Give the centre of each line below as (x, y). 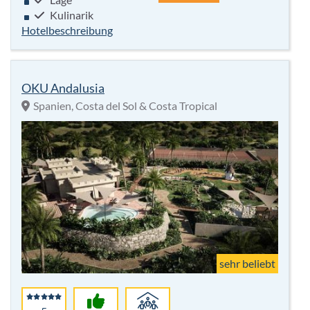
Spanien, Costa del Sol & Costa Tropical (125, 106)
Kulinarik (71, 15)
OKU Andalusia (63, 88)
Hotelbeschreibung (67, 30)
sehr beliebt (247, 264)
